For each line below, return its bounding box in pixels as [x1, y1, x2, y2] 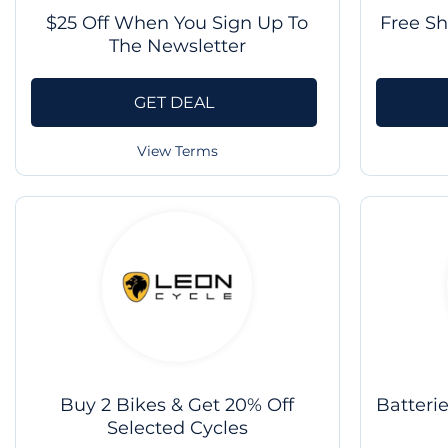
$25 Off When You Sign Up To [46, 12, 309, 35]
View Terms [136, 142, 218, 161]
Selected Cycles [106, 416, 248, 439]
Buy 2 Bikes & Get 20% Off [60, 393, 295, 416]
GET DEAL [133, 92, 214, 112]
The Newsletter [108, 35, 246, 58]
